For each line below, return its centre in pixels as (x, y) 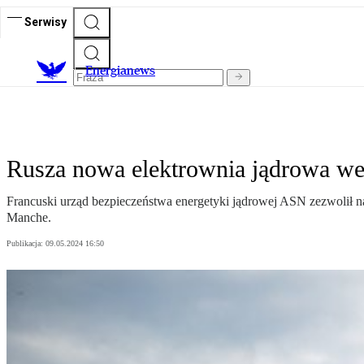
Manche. (29, 218)
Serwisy (45, 22)
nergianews (124, 71)
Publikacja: (26, 244)
